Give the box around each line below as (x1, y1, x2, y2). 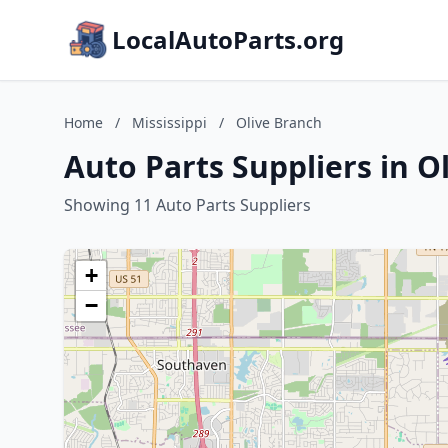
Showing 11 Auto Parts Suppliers (64, 194, 311, 216)
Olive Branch (236, 113, 322, 132)
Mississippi (132, 113, 207, 132)
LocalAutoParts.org (112, 23, 344, 56)
